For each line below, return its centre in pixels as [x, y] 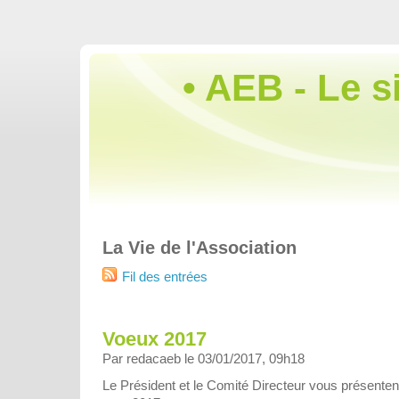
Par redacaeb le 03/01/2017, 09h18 [204, 359]
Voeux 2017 [155, 339]
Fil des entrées [165, 276]
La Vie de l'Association [199, 247]
